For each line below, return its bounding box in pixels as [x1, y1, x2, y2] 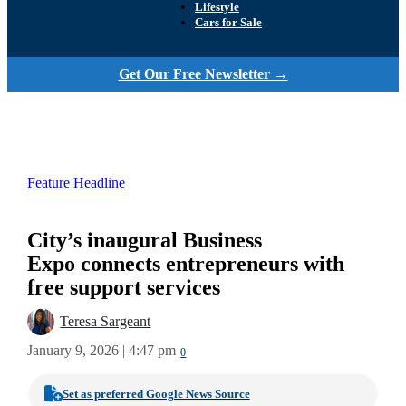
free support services [27, 275, 227, 300]
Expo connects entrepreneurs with [27, 251, 345, 276]
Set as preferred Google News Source [62, 386, 250, 401]
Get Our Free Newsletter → [118, 65, 288, 82]
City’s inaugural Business [27, 227, 263, 253]
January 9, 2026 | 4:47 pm [27, 342, 177, 359]
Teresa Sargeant [60, 314, 151, 331]
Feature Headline [27, 174, 126, 191]
